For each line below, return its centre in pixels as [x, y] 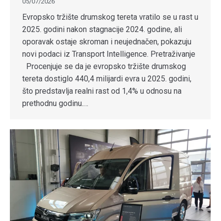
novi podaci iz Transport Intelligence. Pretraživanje [109, 54]
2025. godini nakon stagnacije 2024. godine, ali [102, 30]
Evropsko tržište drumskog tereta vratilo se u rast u [110, 17]
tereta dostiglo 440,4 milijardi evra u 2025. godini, [107, 79]
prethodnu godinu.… [55, 104]
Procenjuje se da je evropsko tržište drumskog [104, 67]
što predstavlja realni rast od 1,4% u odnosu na [102, 91]
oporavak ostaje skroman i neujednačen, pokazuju [107, 42]
